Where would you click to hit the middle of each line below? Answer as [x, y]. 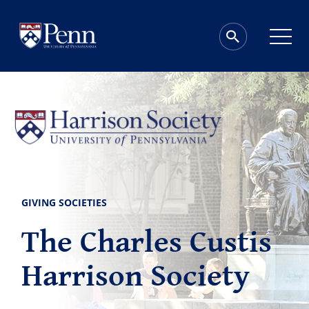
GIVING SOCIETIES [64, 202]
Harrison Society [136, 277]
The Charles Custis [147, 243]
